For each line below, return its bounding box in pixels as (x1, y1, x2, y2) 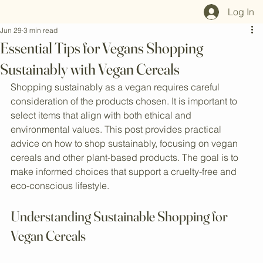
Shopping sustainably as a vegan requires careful (11, 114, 222, 127)
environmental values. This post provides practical (11, 157, 224, 169)
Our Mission (38, 18, 70, 25)
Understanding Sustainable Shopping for (11, 241, 230, 259)
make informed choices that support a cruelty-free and (11, 199, 239, 211)
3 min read (23, 59, 58, 69)
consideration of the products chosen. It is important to (11, 129, 240, 141)
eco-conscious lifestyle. (11, 213, 109, 225)
